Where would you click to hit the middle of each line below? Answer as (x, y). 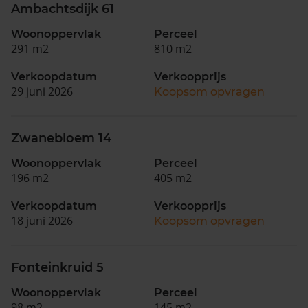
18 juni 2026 (42, 220)
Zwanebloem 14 (61, 138)
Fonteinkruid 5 (57, 267)
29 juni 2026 (42, 91)
